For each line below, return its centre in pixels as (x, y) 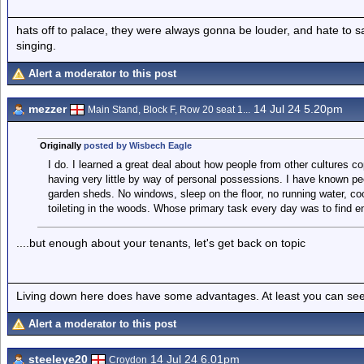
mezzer (48, 109)
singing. (36, 45)
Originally (61, 145)
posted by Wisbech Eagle (137, 145)
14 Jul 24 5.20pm (297, 109)
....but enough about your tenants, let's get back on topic (161, 243)
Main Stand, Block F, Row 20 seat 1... (169, 110)
